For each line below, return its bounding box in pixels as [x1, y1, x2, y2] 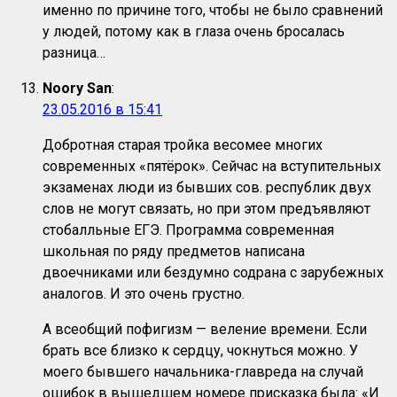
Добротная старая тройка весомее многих [43, 136, 323, 154]
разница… [43, 44, 105, 62]
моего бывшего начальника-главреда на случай [43, 363, 363, 381]
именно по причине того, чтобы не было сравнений [43, 2, 383, 19]
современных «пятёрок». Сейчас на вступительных [43, 158, 381, 175]
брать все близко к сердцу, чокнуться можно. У [43, 342, 358, 360]
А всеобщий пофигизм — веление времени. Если [43, 321, 367, 339]
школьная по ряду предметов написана [43, 243, 305, 261]
